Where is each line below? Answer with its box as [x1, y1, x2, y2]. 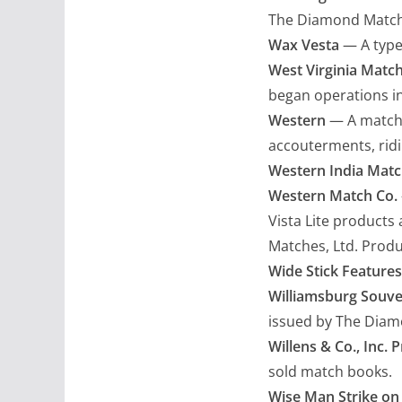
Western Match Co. [268, 185, 398, 205]
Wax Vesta [268, 34, 339, 55]
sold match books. [268, 361, 392, 381]
